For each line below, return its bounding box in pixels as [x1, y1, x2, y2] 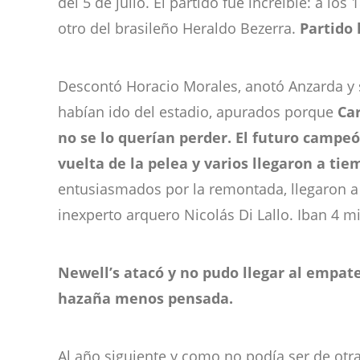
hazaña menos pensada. [58, 288, 233, 308]
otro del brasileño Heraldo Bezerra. [58, 18, 300, 38]
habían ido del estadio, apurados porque [58, 102, 337, 121]
